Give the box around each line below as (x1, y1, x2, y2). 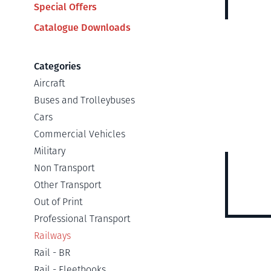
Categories (34, 60, 81, 72)
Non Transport (34, 162, 94, 174)
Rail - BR (34, 247, 70, 258)
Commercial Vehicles (34, 128, 125, 140)
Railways (34, 230, 71, 241)
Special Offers (34, 1, 97, 13)
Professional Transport (34, 213, 130, 224)
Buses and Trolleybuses (34, 94, 135, 106)
